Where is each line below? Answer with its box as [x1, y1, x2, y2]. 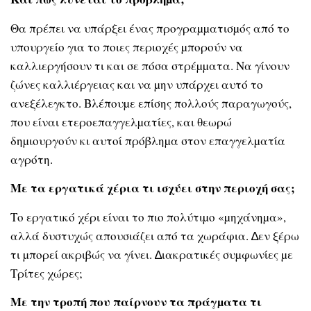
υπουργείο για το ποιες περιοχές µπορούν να [10, 38, 243, 55]
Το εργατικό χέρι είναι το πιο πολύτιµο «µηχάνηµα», [10, 208, 286, 225]
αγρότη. [10, 151, 53, 167]
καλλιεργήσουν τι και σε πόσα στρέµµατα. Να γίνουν [10, 57, 289, 74]
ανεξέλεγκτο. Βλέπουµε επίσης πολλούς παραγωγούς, [10, 94, 292, 111]
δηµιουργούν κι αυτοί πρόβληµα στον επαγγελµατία [10, 132, 285, 149]
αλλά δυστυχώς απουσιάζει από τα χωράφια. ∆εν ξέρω [10, 227, 299, 244]
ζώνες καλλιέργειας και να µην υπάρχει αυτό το [10, 76, 263, 92]
